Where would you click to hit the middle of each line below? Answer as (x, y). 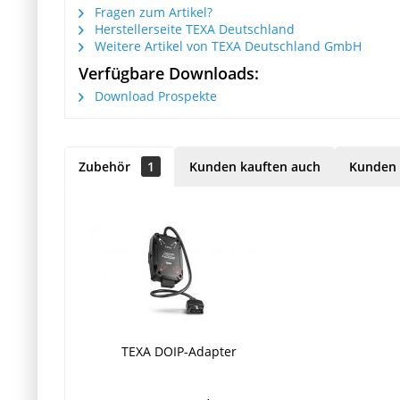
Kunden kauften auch (255, 166)
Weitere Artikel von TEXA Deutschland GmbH (226, 46)
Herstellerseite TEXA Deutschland (193, 29)
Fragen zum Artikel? (152, 12)
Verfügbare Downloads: (169, 73)
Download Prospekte (154, 96)
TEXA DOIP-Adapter (179, 351)
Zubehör (106, 166)
